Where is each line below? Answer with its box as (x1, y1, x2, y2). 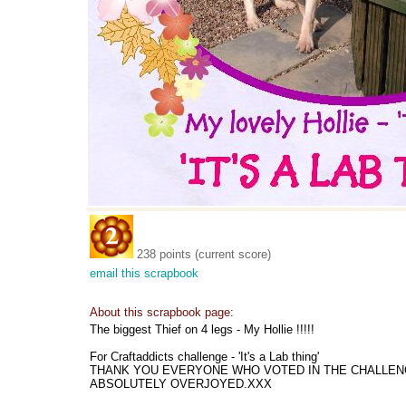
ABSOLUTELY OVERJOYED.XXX (90, 377, 272, 391)
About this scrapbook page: (90, 305, 234, 319)
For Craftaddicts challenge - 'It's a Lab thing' (90, 350, 319, 363)
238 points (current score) (137, 247, 271, 261)
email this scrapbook (90, 266, 198, 280)
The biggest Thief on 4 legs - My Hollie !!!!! (90, 323, 314, 336)
